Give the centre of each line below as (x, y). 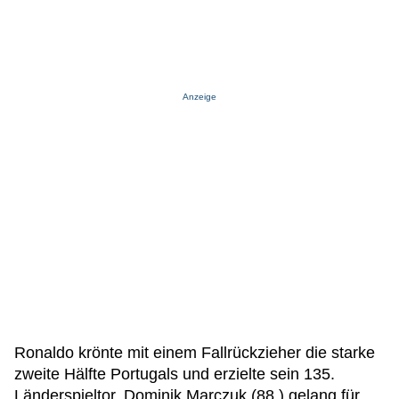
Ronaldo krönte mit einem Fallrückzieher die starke (195, 353)
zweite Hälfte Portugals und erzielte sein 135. (175, 374)
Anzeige (199, 97)
